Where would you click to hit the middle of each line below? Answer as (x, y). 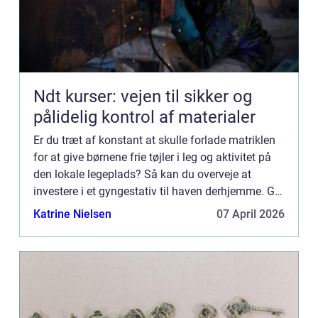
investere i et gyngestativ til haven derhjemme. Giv (158, 192)
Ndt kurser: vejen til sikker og (143, 97)
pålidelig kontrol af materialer (144, 117)
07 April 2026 (251, 214)
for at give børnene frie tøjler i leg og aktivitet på (152, 158)
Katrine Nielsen (72, 214)
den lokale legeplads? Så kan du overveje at (142, 175)
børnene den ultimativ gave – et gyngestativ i (146, 209)
